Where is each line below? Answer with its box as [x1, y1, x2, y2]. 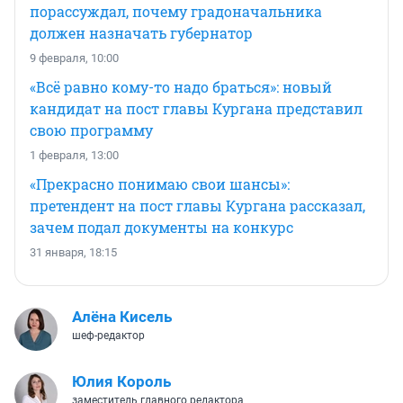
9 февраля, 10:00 [30, 50, 119, 65]
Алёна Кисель [72, 307, 172, 326]
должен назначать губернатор [30, 22, 253, 42]
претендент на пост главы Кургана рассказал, [30, 195, 365, 215]
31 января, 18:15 [30, 245, 117, 259]
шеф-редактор [72, 328, 145, 342]
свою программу [30, 120, 153, 139]
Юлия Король [72, 372, 171, 390]
